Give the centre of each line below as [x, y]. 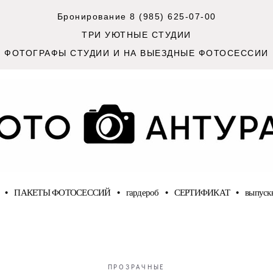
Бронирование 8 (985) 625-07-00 [136, 16]
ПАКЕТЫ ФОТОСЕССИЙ [62, 192]
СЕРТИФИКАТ [202, 192]
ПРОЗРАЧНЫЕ [136, 267]
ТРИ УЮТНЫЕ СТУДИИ [136, 35]
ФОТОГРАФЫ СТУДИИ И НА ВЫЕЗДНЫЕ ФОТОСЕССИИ [136, 53]
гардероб [142, 192]
